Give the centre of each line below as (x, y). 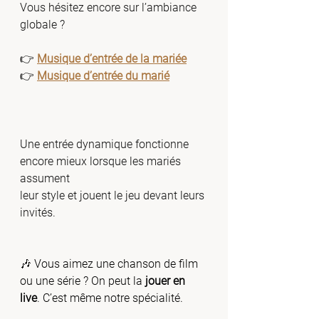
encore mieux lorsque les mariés (102, 161)
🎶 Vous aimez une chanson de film (110, 264)
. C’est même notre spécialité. (110, 298)
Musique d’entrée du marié (103, 76)
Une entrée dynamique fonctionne (106, 144)
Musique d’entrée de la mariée (112, 59)
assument (46, 178)
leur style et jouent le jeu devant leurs (114, 195)
